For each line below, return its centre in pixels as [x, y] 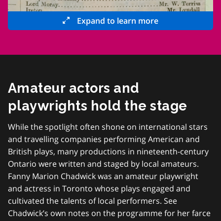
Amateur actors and [74, 88]
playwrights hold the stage [98, 106]
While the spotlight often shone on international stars [108, 127]
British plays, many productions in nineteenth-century [108, 151]
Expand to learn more [118, 21]
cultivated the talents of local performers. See [92, 201]
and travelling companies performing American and [104, 139]
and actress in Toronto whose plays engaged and [99, 188]
